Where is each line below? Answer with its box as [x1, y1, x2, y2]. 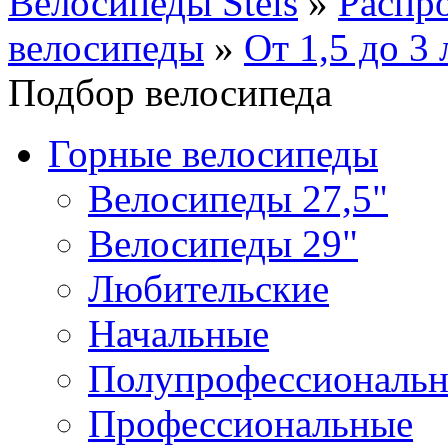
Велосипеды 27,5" [88, 177, 388, 220]
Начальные [88, 312, 269, 355]
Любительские [88, 267, 329, 310]
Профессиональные [88, 402, 413, 445]
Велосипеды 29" [88, 222, 358, 265]
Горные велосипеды [48, 132, 378, 175]
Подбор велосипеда [8, 71, 332, 114]
